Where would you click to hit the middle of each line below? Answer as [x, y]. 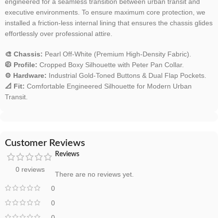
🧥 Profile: [21, 65]
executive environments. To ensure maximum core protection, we [105, 12]
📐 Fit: [15, 86]
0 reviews [30, 170]
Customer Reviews [45, 143]
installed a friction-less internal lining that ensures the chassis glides [109, 23]
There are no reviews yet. [94, 174]
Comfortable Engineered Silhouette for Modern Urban [108, 86]
